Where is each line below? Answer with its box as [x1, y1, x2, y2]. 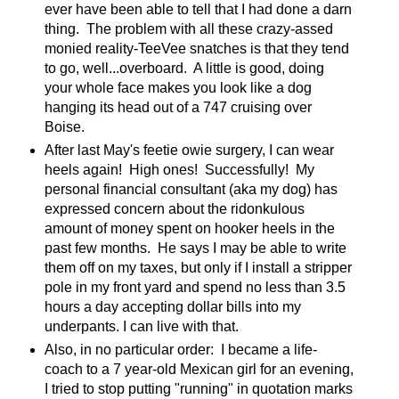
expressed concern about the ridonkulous [44, 200, 305, 216]
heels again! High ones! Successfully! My [44, 161, 314, 177]
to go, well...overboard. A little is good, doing [44, 60, 324, 76]
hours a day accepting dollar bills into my [44, 298, 301, 314]
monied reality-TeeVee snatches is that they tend [44, 40, 349, 56]
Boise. [44, 118, 88, 134]
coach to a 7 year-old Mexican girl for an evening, [44, 361, 354, 377]
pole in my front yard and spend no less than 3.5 [44, 279, 346, 295]
